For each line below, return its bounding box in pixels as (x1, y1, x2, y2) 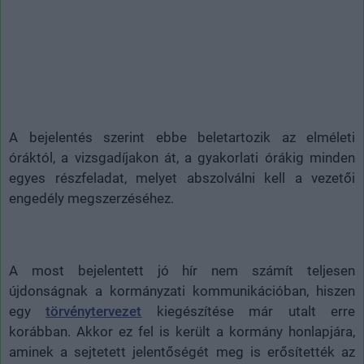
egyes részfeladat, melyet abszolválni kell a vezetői (9, 169, 355, 186)
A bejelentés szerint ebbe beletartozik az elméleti (9, 128, 355, 145)
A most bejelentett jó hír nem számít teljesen (9, 262, 355, 279)
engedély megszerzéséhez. (9, 189, 174, 206)
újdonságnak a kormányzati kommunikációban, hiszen (9, 282, 355, 299)
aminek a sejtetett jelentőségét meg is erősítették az (9, 343, 355, 360)
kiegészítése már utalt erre (141, 302, 356, 319)
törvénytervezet (45, 302, 142, 319)
